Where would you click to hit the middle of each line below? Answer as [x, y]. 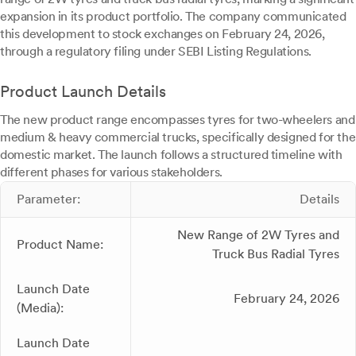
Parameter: [48, 199]
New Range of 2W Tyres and [258, 235]
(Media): [40, 308]
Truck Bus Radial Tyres [276, 254]
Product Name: [60, 244]
